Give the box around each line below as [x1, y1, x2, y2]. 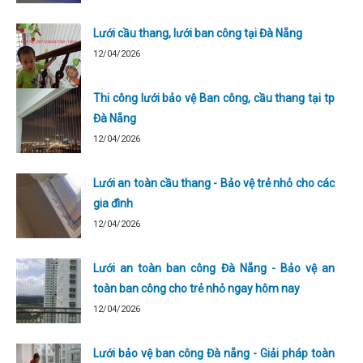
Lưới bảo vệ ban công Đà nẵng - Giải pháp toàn [93, 346, 335, 360]
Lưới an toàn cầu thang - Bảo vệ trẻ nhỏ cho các [93, 176, 335, 190]
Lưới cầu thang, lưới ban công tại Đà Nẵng [93, 26, 302, 40]
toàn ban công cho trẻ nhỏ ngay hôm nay [93, 281, 300, 295]
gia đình [93, 196, 133, 210]
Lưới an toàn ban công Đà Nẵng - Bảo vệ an [93, 261, 335, 275]
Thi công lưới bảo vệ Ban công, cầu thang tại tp [93, 91, 335, 105]
